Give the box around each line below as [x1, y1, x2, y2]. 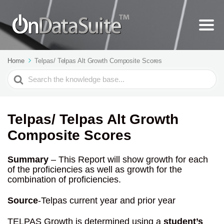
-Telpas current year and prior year [38, 195, 175, 205]
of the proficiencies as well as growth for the [7, 164, 182, 174]
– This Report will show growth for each [48, 154, 208, 164]
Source [7, 195, 38, 205]
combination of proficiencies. [7, 174, 121, 184]
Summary [7, 154, 48, 164]
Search [7, 69, 36, 79]
